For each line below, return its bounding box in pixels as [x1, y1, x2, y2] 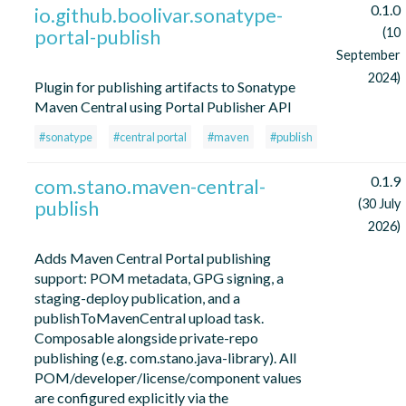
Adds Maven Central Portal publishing [34, 249, 271, 267]
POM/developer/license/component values [34, 369, 302, 387]
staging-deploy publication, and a [34, 289, 240, 307]
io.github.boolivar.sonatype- [34, 3, 283, 28]
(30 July [358, 196, 401, 212]
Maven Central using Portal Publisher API [34, 98, 292, 116]
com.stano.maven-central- [34, 174, 266, 199]
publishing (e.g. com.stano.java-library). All [34, 349, 296, 367]
